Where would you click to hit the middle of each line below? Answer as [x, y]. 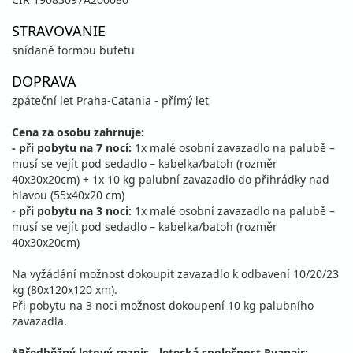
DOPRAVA [44, 81]
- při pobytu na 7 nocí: [72, 148]
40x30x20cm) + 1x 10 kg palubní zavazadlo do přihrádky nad [171, 179]
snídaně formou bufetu [73, 50]
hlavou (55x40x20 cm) [68, 195]
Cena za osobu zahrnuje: [78, 132]
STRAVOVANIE [59, 31]
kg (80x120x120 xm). [65, 290]
